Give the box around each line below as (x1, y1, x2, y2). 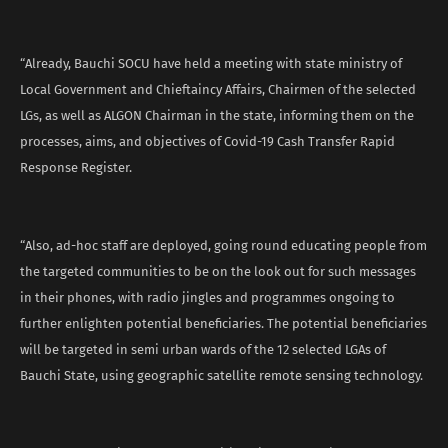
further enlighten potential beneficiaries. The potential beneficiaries (20, 315, 427, 331)
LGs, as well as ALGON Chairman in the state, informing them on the (20, 107, 414, 123)
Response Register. (20, 159, 132, 175)
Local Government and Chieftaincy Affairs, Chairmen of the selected (20, 81, 416, 97)
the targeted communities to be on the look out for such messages (20, 263, 416, 279)
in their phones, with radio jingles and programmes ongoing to (20, 289, 395, 305)
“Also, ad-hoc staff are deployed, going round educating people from (20, 237, 427, 253)
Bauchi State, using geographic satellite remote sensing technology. (20, 367, 423, 383)
